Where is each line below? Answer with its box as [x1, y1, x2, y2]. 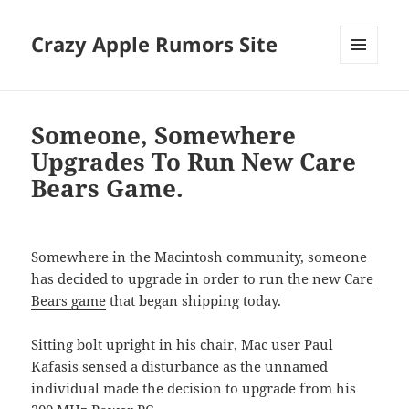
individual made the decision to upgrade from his [31, 379, 357, 398]
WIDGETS [340, 94, 392, 110]
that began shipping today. [106, 291, 282, 310]
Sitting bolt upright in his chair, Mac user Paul [31, 335, 334, 354]
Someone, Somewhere [31, 119, 297, 152]
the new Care [288, 269, 374, 288]
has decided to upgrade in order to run [31, 269, 288, 288]
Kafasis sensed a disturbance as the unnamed [31, 357, 329, 376]
